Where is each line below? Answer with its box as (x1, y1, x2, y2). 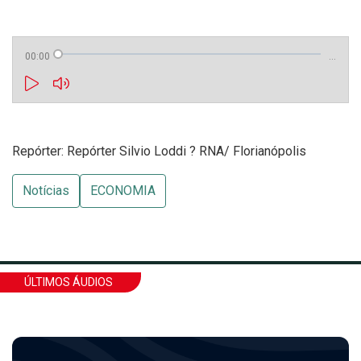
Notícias (23, 183, 69, 198)
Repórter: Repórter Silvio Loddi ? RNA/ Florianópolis (12, 143, 306, 159)
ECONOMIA (90, 183, 156, 198)
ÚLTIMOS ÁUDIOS (24, 276, 113, 288)
